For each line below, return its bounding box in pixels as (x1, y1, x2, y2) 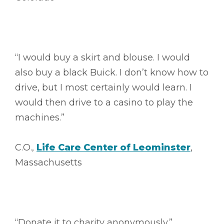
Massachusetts (15, 156, 82, 168)
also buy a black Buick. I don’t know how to (15, 66, 208, 78)
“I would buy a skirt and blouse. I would (15, 51, 190, 63)
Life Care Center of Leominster (36, 141, 190, 153)
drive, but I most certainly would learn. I (15, 81, 192, 93)
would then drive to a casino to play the (15, 96, 193, 108)
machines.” (15, 111, 64, 123)
